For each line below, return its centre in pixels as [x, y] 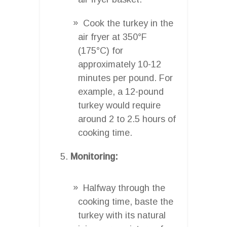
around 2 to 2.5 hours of [127, 119]
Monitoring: [94, 156]
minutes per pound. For [125, 78]
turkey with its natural [122, 215]
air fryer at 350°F [112, 37]
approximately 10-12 [120, 64]
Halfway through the [124, 188]
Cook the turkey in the [128, 23]
